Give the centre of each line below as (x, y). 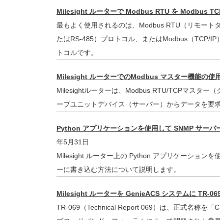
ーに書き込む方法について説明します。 (119, 169)
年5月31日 (73, 142)
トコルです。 (77, 53)
